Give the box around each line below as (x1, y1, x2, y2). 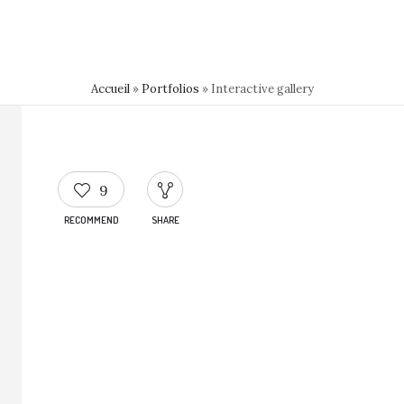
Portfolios (141, 81, 199, 97)
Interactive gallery (210, 81, 314, 97)
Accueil (90, 81, 130, 97)
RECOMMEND (63, 214, 119, 226)
